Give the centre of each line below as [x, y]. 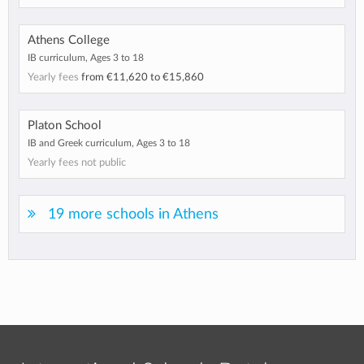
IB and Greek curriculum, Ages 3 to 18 [109, 143]
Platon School [65, 126]
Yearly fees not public [77, 163]
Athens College [69, 41]
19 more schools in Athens [133, 214]
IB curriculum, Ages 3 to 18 [86, 58]
